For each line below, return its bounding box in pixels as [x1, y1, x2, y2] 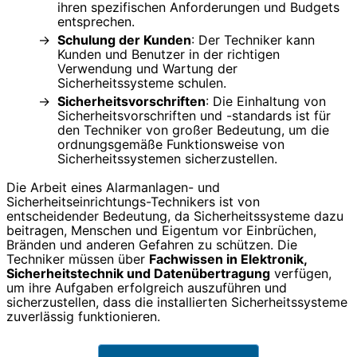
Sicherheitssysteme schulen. [57, 74, 226, 91]
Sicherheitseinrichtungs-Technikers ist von [6, 193, 260, 210]
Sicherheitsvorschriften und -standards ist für [57, 107, 331, 124]
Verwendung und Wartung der [57, 60, 237, 76]
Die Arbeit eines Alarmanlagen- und [6, 178, 220, 195]
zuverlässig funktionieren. [6, 308, 160, 324]
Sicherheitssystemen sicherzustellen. [57, 150, 277, 167]
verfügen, [270, 265, 331, 281]
